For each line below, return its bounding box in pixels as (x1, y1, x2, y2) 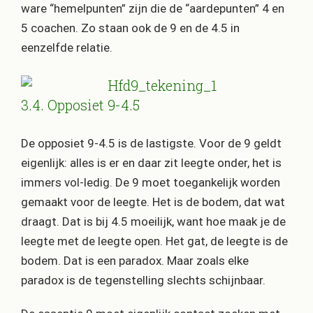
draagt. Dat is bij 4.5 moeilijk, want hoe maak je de (21, 214, 286, 229)
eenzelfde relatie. (21, 40, 112, 54)
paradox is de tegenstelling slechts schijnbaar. (21, 273, 265, 288)
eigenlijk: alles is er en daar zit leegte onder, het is (21, 156, 282, 170)
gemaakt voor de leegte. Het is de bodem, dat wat (21, 195, 285, 210)
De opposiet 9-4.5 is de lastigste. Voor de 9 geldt (21, 136, 282, 151)
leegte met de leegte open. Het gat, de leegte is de (21, 234, 288, 249)
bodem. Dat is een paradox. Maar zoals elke (21, 254, 249, 268)
